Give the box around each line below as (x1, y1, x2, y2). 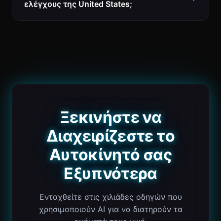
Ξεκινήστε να (59, 108, 162, 127)
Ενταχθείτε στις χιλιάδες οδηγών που (39, 192, 182, 202)
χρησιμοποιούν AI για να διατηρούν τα (38, 204, 183, 214)
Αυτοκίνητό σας (49, 145, 172, 164)
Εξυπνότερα (64, 164, 157, 183)
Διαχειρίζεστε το (46, 126, 175, 146)
